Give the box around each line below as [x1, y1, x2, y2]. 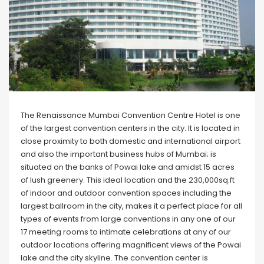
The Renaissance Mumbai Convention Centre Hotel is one [21, 110, 240, 121]
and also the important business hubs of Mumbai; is [21, 148, 216, 160]
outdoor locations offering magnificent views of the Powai [21, 239, 241, 251]
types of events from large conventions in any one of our [21, 213, 236, 225]
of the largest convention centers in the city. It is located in [21, 123, 240, 134]
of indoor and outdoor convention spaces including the [21, 187, 232, 199]
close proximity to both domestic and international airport [21, 136, 240, 147]
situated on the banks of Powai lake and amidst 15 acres [21, 161, 235, 173]
